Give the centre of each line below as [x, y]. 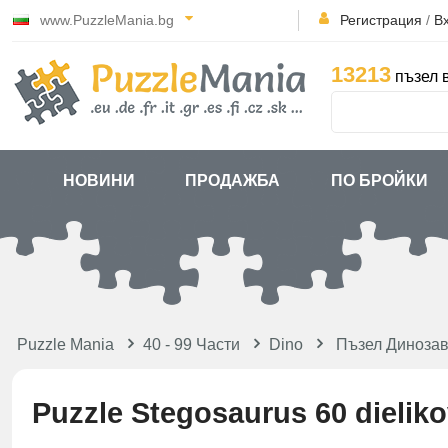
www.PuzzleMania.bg [107, 20]
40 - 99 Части [191, 344]
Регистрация [381, 20]
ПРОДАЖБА [233, 180]
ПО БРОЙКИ [380, 180]
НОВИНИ [98, 180]
